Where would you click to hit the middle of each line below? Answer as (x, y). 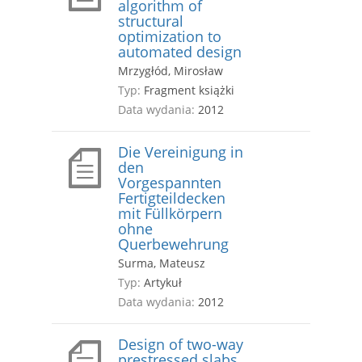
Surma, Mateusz (162, 263)
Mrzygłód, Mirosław (170, 71)
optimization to (170, 37)
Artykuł (161, 283)
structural (151, 21)
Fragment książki (187, 90)
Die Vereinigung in (181, 152)
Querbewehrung (173, 244)
